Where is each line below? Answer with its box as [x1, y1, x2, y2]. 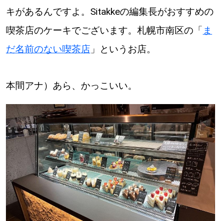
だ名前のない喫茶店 [5, 43, 90, 55]
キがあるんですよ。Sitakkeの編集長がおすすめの [5, 6, 214, 18]
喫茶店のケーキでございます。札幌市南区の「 [5, 25, 203, 37]
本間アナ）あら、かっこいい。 [5, 79, 137, 91]
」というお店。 [90, 43, 156, 55]
